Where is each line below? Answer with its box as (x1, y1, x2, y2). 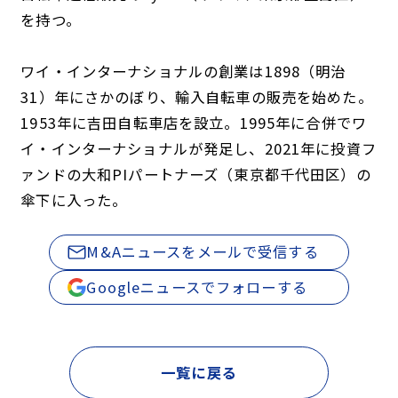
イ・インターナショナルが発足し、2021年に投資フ (20, 138, 377, 160)
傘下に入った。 (20, 189, 128, 211)
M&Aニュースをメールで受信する (86, 241, 319, 263)
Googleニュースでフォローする (86, 275, 307, 298)
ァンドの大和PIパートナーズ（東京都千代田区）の (20, 163, 371, 186)
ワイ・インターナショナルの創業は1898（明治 (20, 60, 346, 83)
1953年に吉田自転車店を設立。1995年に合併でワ (20, 112, 368, 134)
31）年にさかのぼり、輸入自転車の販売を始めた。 (20, 86, 373, 108)
